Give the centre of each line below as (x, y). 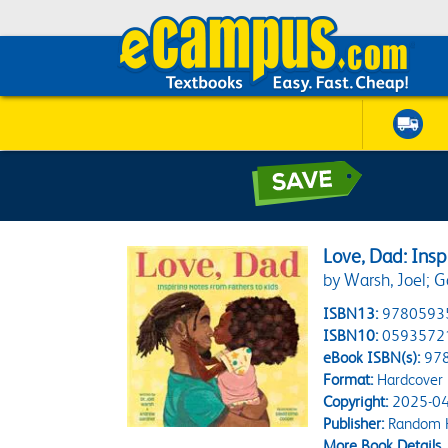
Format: (348, 379)
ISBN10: (351, 335)
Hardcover (408, 379)
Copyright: (356, 401)
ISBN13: (351, 313)
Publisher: (354, 423)
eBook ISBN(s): (372, 357)
